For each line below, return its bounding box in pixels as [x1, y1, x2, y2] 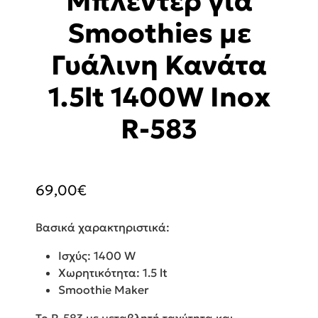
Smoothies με [67, 16, 251, 50]
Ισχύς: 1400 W [58, 248, 136, 263]
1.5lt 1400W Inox [48, 79, 270, 114]
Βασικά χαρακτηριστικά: [35, 220, 170, 235]
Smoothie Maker [58, 283, 149, 297]
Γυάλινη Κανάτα [51, 48, 267, 82]
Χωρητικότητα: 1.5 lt [58, 265, 168, 280]
